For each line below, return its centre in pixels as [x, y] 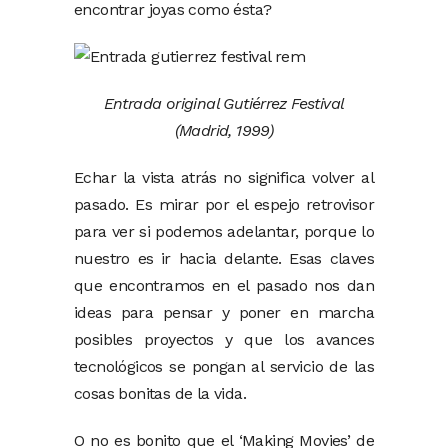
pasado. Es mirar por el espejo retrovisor [224, 204]
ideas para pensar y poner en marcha [224, 312]
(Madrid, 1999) [224, 130]
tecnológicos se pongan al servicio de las [224, 366]
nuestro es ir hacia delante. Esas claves [224, 258]
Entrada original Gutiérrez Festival [224, 103]
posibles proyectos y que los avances [224, 339]
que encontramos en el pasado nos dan [224, 285]
